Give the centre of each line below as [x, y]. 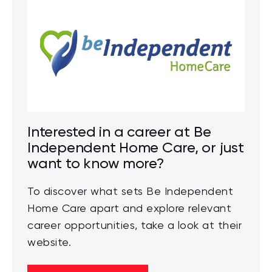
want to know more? [96, 163]
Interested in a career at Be [119, 131]
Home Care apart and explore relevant [129, 209]
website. [49, 243]
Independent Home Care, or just [136, 147]
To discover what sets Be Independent [130, 192]
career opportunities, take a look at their [134, 226]
